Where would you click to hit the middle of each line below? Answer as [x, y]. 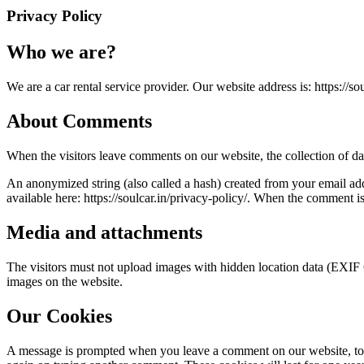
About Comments [79, 121]
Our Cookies [59, 316]
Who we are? [61, 52]
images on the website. [65, 281]
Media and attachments [104, 232]
